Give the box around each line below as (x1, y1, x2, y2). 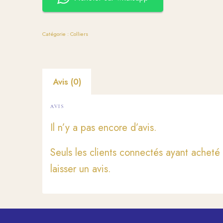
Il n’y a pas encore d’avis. (50, 120, 157, 135)
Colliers (70, 30, 89, 38)
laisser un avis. (50, 162, 111, 177)
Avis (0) (53, 76, 82, 88)
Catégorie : (42, 30, 71, 38)
